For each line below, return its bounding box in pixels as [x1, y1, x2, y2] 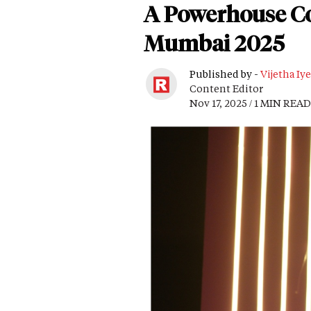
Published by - [190, 67, 260, 81]
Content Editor [190, 82, 263, 96]
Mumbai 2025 [144, 30, 285, 58]
